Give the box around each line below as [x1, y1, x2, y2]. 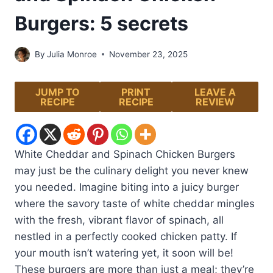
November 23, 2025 [109, 49, 188, 59]
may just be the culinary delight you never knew [15, 164, 249, 177]
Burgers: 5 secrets [15, 12, 188, 36]
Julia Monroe [47, 49, 97, 59]
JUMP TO [35, 85, 80, 98]
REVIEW [195, 95, 235, 108]
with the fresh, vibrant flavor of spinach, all [15, 213, 224, 226]
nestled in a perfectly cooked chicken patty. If [15, 230, 237, 243]
